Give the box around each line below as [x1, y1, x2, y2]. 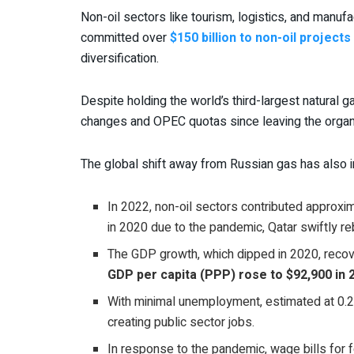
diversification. [81, 49, 159, 69]
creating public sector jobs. [107, 313, 255, 333]
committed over [81, 28, 170, 48]
